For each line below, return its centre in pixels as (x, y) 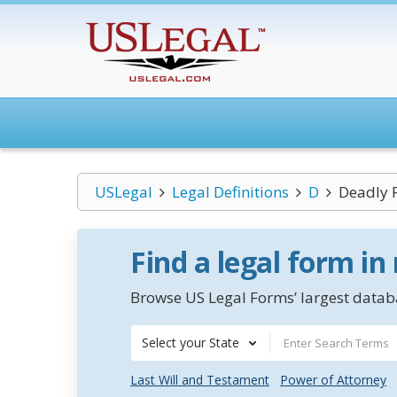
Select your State (191, 343)
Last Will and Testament (200, 380)
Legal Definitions (230, 192)
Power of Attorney (333, 380)
